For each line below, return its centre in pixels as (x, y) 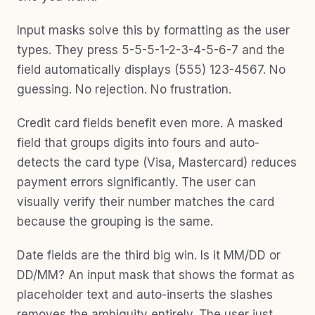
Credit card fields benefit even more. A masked (150, 123)
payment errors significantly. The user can (136, 182)
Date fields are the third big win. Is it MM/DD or (149, 255)
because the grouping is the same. (115, 221)
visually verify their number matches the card (146, 202)
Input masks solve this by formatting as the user (153, 30)
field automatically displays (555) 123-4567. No (151, 70)
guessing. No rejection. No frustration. (124, 89)
